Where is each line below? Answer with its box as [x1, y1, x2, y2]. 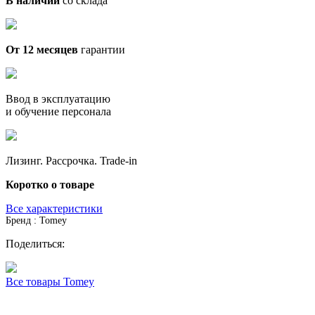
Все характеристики [6, 202, 103, 214]
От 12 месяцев [6, 43, 78, 56]
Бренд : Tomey [6, 214, 67, 226]
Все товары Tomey [6, 275, 94, 288]
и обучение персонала [6, 105, 111, 117]
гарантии [78, 43, 125, 56]
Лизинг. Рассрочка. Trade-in [6, 154, 137, 167]
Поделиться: [6, 237, 65, 250]
